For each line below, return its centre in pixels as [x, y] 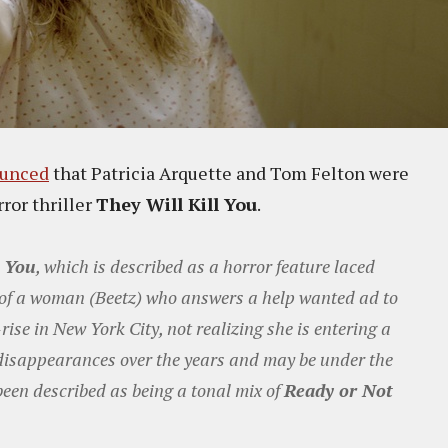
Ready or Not [338, 390]
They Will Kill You [176, 204]
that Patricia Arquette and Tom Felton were [229, 173]
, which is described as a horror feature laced [205, 266]
